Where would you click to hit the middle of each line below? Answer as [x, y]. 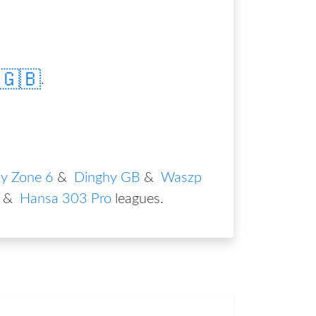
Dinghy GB [107, 177]
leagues [138, 199]
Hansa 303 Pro [66, 199]
